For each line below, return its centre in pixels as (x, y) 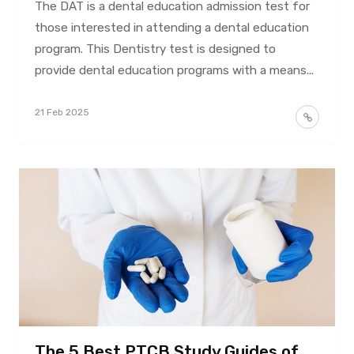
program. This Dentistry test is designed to (155, 49)
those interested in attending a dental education (171, 27)
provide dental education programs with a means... (174, 70)
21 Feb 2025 (62, 112)
